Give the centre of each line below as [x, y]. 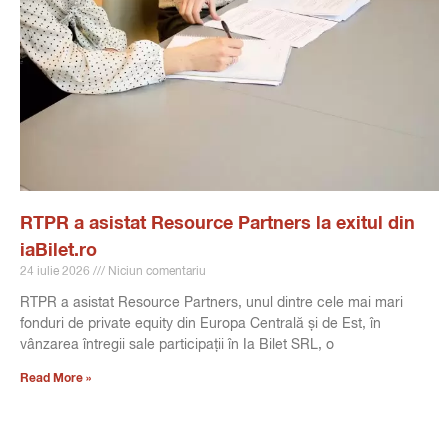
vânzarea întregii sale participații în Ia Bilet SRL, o [177, 344]
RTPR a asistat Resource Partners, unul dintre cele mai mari [211, 302]
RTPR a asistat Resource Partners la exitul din [217, 223]
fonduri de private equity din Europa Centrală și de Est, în [200, 323]
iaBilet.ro [58, 250]
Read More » [55, 378]
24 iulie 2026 [56, 271]
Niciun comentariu [155, 271]
